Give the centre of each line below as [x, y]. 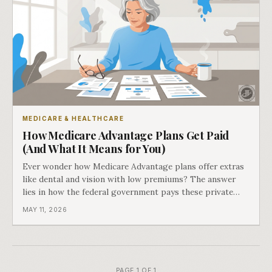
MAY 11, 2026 [45, 210]
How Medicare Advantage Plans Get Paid [126, 135]
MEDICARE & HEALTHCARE [73, 119]
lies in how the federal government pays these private [128, 192]
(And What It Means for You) [94, 149]
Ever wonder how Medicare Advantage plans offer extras [133, 167]
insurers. [39, 205]
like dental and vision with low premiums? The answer [129, 179]
